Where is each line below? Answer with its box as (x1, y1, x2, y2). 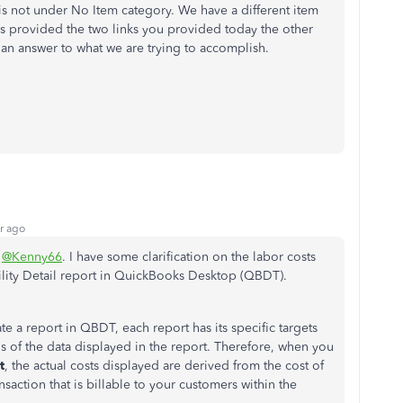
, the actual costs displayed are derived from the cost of (4, 358, 324, 374)
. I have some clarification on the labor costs (62, 249, 316, 265)
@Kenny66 (2, 249, 62, 265)
